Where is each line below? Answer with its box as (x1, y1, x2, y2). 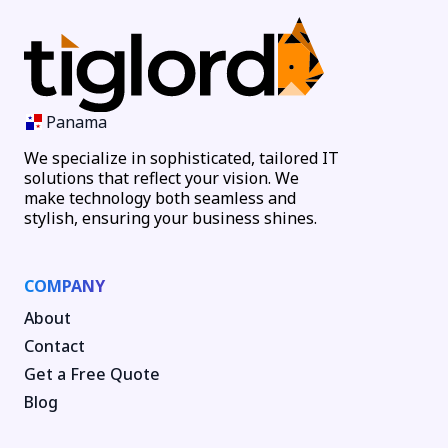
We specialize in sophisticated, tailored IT (24, 147, 339, 170)
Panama (46, 111, 108, 134)
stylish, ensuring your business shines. (24, 207, 317, 230)
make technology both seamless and (24, 187, 296, 210)
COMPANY (24, 275, 105, 298)
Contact (24, 335, 85, 358)
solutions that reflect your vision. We (24, 167, 299, 190)
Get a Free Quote (24, 363, 160, 386)
